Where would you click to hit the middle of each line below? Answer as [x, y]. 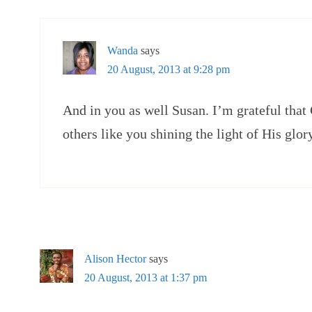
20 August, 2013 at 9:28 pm [169, 69]
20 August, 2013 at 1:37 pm [146, 278]
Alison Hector [115, 259]
